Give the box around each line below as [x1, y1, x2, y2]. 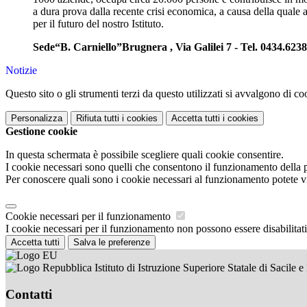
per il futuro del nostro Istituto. [33, 18, 164, 29]
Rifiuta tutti [76, 113, 119, 123]
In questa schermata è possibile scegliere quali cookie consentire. [5, 149, 284, 160]
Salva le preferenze [73, 237, 150, 247]
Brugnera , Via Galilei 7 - [122, 41, 241, 53]
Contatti [5, 286, 52, 302]
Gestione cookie [5, 125, 77, 137]
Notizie [5, 64, 37, 76]
